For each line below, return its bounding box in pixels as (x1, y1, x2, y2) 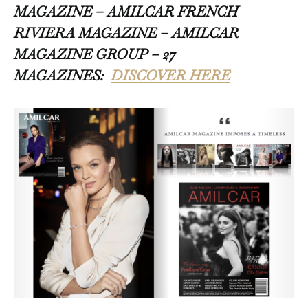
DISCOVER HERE (111, 66, 230, 85)
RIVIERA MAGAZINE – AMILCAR (14, 23, 239, 43)
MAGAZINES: (14, 66, 111, 85)
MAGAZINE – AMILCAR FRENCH (14, 2, 238, 21)
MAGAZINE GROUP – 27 (14, 45, 176, 64)
